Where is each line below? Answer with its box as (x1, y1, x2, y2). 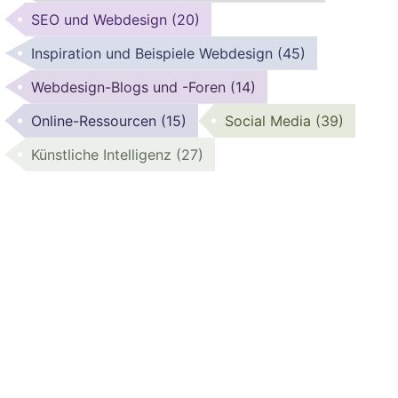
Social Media (225, 111, 316, 130)
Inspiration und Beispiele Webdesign (31, 44, 278, 62)
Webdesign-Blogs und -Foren (31, 77, 231, 96)
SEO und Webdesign (31, 10, 172, 28)
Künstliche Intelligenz (31, 145, 177, 163)
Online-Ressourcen (31, 111, 162, 130)
